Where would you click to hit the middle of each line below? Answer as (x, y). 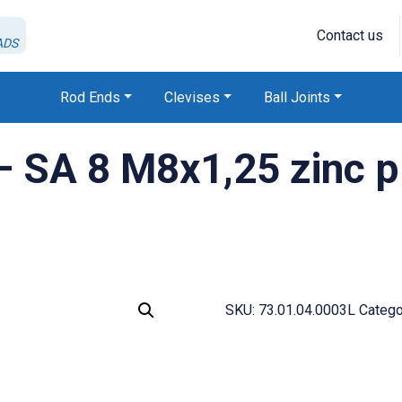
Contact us (350, 36)
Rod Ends (90, 97)
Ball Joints (297, 97)
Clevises (192, 97)
